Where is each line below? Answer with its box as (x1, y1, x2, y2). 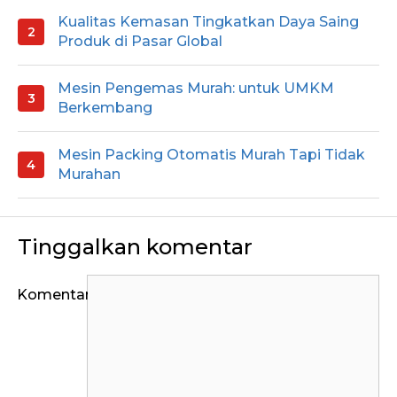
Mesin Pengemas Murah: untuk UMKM (58, 80, 334, 97)
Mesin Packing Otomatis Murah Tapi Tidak (58, 146, 365, 164)
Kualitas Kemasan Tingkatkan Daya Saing (58, 13, 359, 31)
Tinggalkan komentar (18, 234, 253, 261)
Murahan (58, 166, 121, 183)
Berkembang (58, 99, 152, 117)
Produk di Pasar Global (58, 33, 222, 51)
